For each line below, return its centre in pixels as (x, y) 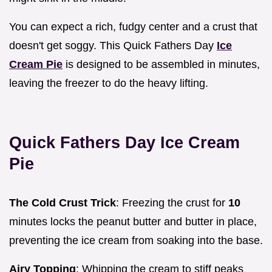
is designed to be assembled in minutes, (161, 64)
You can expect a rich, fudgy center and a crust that (133, 26)
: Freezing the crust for (172, 202)
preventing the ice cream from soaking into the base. (136, 240)
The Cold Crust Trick (63, 202)
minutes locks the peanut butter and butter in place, (133, 221)
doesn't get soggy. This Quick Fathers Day (113, 45)
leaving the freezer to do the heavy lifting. (109, 83)
